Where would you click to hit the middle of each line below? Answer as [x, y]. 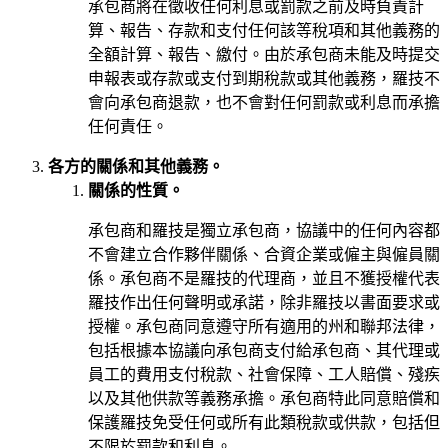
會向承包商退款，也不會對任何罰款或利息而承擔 [264, 102]
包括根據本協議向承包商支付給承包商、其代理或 [264, 350]
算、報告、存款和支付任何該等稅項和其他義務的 [264, 30]
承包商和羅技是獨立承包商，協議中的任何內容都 [264, 230]
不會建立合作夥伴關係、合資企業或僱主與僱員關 [264, 254]
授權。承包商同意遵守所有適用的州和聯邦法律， [264, 326]
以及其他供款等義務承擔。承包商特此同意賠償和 [264, 398]
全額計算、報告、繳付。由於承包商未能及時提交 [264, 54]
